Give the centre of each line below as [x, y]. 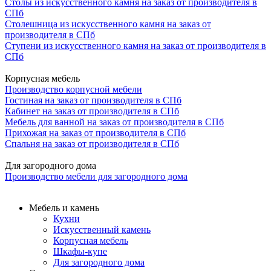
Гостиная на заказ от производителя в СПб [93, 100]
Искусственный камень [102, 229]
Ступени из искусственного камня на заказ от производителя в [135, 45]
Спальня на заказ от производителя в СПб [92, 143]
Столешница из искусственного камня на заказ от [108, 24]
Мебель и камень [64, 207]
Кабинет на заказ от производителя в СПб [92, 111]
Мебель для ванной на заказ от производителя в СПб [114, 122]
